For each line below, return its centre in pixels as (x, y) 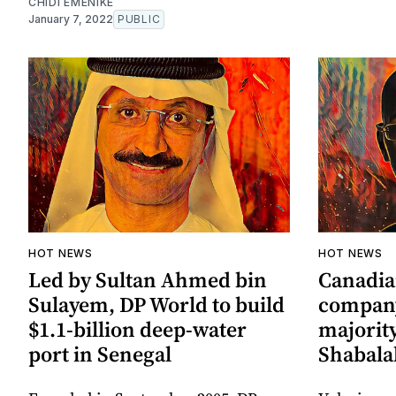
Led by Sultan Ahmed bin (148, 279)
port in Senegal (100, 354)
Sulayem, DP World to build (156, 304)
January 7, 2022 (71, 19)
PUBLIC (139, 19)
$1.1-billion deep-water (137, 329)
